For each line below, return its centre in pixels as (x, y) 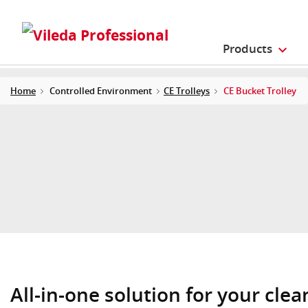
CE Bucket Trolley (260, 90)
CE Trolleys (187, 90)
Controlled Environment (101, 90)
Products (248, 49)
